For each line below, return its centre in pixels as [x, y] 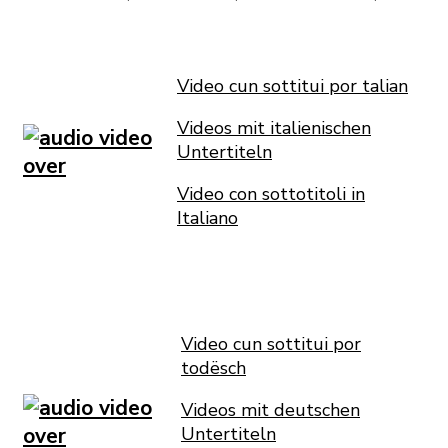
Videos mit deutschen [270, 410]
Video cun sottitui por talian [292, 86]
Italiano [207, 218]
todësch [213, 368]
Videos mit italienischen [274, 128]
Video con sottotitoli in [271, 194]
